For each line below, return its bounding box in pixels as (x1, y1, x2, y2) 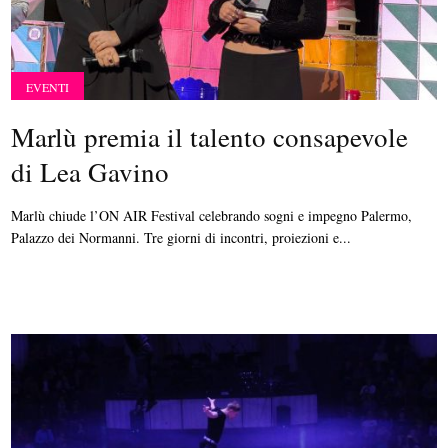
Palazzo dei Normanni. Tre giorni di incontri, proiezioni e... (11, 228, 352, 247)
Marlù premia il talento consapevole (11, 119, 409, 155)
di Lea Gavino (11, 154, 170, 190)
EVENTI (26, 79, 70, 95)
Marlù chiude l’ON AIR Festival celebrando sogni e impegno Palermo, (11, 206, 413, 225)
